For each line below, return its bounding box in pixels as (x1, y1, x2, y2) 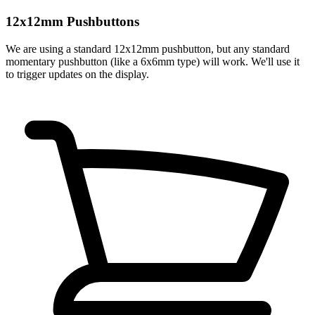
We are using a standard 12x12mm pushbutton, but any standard (6, 42, 290, 55)
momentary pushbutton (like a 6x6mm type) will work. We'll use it (6, 55, 300, 67)
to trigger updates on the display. (6, 67, 149, 80)
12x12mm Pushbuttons (6, 13, 139, 29)
